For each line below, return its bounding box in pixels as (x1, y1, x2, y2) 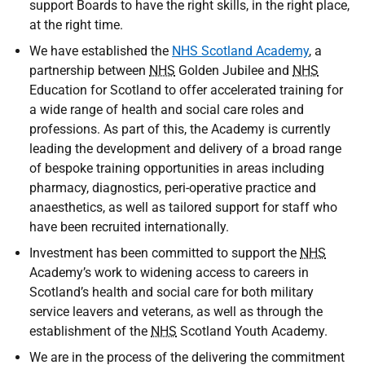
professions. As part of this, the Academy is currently (29, 121, 331, 137)
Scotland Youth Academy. (177, 323, 328, 339)
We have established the (29, 43, 172, 59)
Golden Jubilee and (175, 63, 292, 78)
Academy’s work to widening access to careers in (29, 265, 309, 280)
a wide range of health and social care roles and (29, 102, 304, 117)
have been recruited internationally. (29, 219, 229, 235)
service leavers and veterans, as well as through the (29, 304, 323, 319)
